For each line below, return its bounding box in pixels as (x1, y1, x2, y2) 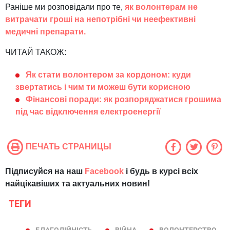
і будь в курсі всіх (124, 166, 198, 176)
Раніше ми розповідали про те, (5, 2, 125, 11)
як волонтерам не (125, 2, 198, 11)
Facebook (85, 166, 124, 176)
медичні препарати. (5, 27, 86, 36)
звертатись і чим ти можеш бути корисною (15, 82, 190, 91)
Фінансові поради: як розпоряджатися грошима (26, 94, 221, 104)
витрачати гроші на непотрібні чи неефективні (5, 14, 196, 24)
